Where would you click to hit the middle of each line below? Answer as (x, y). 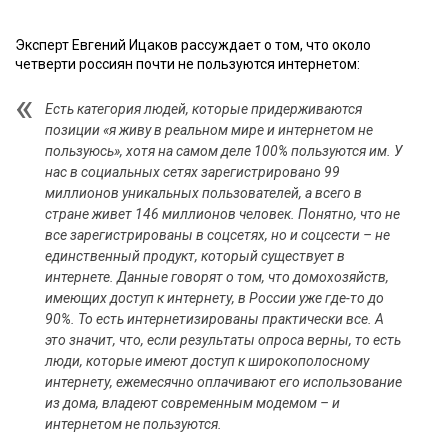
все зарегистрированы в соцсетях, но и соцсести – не (217, 235)
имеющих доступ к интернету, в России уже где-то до (214, 298)
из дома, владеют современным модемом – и (192, 403)
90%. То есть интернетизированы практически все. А (214, 319)
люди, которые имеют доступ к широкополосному (207, 361)
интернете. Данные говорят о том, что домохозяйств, (217, 277)
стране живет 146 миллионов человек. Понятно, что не (222, 214)
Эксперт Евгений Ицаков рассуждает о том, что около (193, 45)
